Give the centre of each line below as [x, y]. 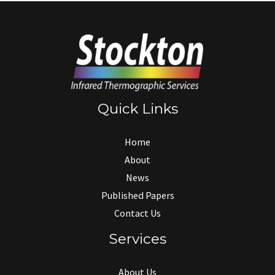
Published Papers [137, 195]
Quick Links [137, 109]
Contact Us [137, 213]
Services [137, 238]
